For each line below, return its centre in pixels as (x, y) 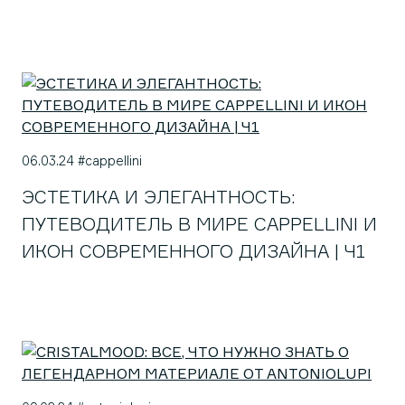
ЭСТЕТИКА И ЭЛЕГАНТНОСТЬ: (159, 197)
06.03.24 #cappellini (82, 160)
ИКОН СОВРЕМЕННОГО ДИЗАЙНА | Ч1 (193, 251)
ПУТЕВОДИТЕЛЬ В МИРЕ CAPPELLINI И (199, 224)
